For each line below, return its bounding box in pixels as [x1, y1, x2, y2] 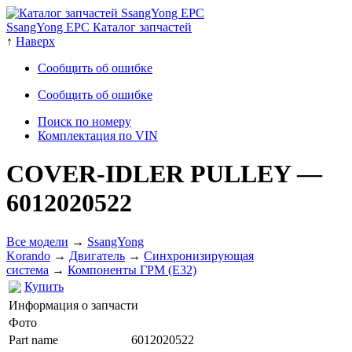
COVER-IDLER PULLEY [6, 159, 297, 189]
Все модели [6, 234, 68, 248]
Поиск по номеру [38, 115, 131, 128]
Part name [9, 332, 58, 346]
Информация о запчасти [9, 298, 138, 312]
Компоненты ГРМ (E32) [68, 262, 196, 277]
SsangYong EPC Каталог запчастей [6, 20, 192, 34]
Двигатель [69, 248, 125, 262]
